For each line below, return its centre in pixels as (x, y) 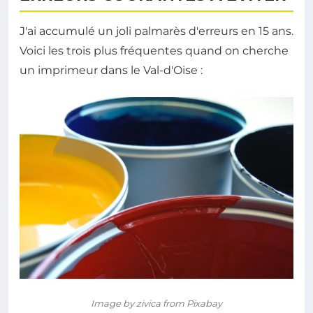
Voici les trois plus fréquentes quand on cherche (154, 50)
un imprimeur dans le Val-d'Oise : (111, 70)
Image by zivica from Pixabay (156, 304)
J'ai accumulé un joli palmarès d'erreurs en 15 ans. (156, 31)
